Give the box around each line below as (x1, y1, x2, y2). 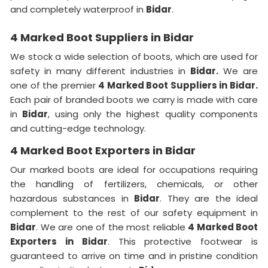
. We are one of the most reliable (36, 221, 188, 233)
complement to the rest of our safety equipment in (10, 206, 258, 219)
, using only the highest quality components (48, 108, 258, 120)
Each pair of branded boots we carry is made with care (10, 93, 258, 106)
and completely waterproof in (10, 3, 146, 16)
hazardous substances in (10, 192, 135, 205)
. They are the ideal (160, 192, 258, 205)
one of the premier (10, 79, 99, 92)
